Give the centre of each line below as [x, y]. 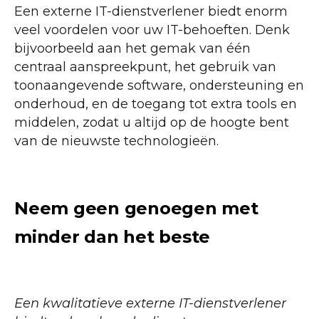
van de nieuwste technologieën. [116, 141]
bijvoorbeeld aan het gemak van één [132, 49]
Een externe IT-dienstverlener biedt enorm [151, 12]
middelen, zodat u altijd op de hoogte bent [152, 123]
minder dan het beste [113, 237]
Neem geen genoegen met [136, 209]
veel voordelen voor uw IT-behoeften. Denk [152, 30]
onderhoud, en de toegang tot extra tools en [156, 104]
